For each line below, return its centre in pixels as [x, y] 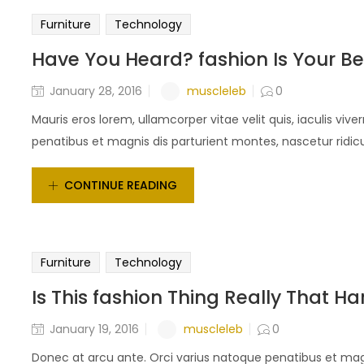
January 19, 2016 [94, 329]
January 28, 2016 [96, 91]
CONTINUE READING [121, 185]
